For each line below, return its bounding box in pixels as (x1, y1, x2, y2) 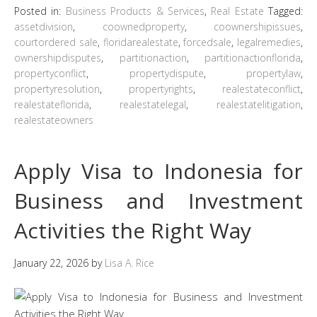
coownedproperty (102, 19, 185, 33)
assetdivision (14, 19, 73, 33)
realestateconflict (222, 81, 301, 96)
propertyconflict (14, 66, 86, 80)
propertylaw (246, 66, 301, 80)
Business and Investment (14, 185, 303, 215)
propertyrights (129, 81, 193, 96)
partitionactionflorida (204, 50, 301, 64)
